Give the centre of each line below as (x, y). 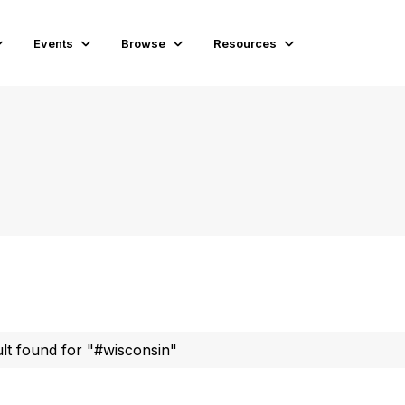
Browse (144, 43)
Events (54, 43)
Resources (245, 43)
